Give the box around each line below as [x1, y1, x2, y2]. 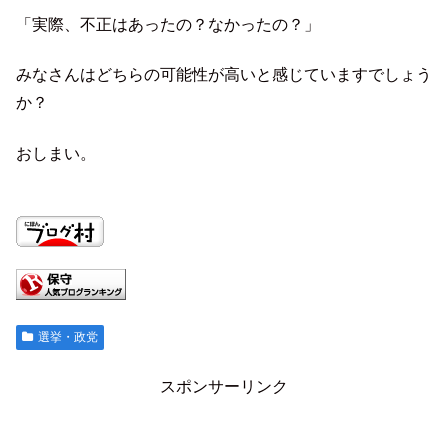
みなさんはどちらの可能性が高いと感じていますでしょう [16, 66, 432, 84]
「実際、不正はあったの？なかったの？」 [16, 15, 320, 33]
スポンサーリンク [160, 377, 288, 395]
